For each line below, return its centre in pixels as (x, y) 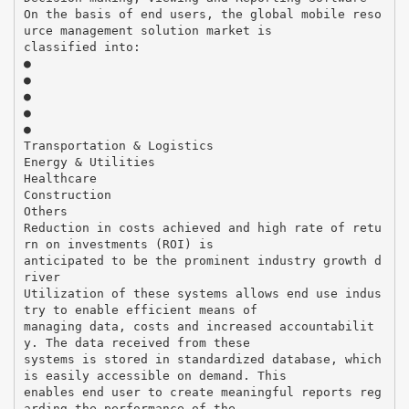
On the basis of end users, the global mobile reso (202, 14)
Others (45, 211)
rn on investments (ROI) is (118, 244)
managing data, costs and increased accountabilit (199, 326)
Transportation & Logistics (118, 145)
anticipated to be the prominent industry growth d (202, 260)
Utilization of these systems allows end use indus (202, 293)
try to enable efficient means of (140, 309)
